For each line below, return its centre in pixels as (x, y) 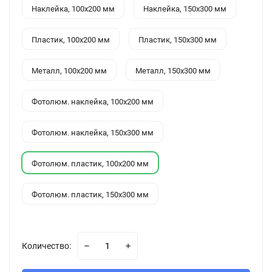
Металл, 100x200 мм (69, 71)
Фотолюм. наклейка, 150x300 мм (93, 133)
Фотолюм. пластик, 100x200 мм (90, 164)
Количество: (46, 246)
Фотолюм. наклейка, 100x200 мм (93, 102)
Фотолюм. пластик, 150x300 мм (90, 195)
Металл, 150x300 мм (173, 71)
